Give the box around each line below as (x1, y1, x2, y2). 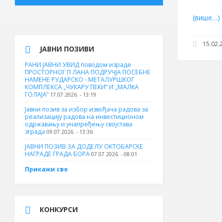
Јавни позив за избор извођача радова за (25, 105, 148, 113)
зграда (25, 127, 45, 136)
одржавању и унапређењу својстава (25, 120, 132, 128)
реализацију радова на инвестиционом (25, 112, 144, 121)
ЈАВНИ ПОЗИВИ (40, 44, 94, 54)
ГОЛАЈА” (25, 90, 49, 99)
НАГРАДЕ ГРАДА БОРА (25, 150, 90, 158)
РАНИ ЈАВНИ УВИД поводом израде (25, 60, 131, 69)
